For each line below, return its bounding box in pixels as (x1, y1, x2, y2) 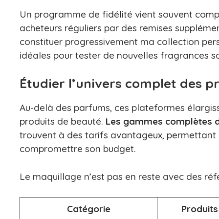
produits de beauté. (20, 115, 106, 127)
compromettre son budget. (20, 143, 136, 154)
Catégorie (66, 203, 110, 215)
